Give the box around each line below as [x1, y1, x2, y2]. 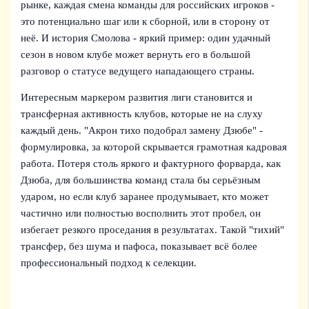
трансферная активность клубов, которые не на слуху [21, 108, 263, 120]
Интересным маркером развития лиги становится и [21, 92, 253, 103]
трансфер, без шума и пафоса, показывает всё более [21, 241, 258, 252]
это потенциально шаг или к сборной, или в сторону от [21, 15, 270, 27]
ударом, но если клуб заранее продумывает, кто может [21, 191, 270, 203]
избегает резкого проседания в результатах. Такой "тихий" [21, 224, 285, 236]
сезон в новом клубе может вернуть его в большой [21, 48, 251, 60]
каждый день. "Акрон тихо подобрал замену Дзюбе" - [21, 125, 263, 137]
